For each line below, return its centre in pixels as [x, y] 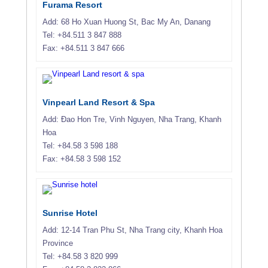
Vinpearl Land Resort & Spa [99, 102]
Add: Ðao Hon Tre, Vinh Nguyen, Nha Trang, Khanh [132, 119]
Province [58, 243]
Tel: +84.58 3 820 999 [80, 256]
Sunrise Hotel [70, 213]
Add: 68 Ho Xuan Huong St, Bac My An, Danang [127, 22]
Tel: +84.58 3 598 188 [80, 145]
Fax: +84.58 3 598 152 [82, 159]
